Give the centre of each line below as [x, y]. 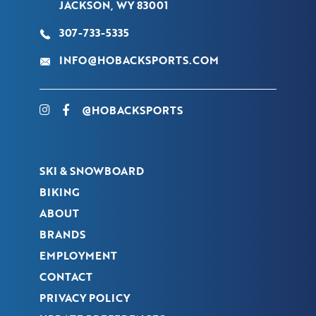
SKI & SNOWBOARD [92, 170]
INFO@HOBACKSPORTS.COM [139, 60]
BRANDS [62, 234]
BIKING [60, 192]
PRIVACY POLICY [85, 297]
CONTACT [66, 276]
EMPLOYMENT [78, 255]
